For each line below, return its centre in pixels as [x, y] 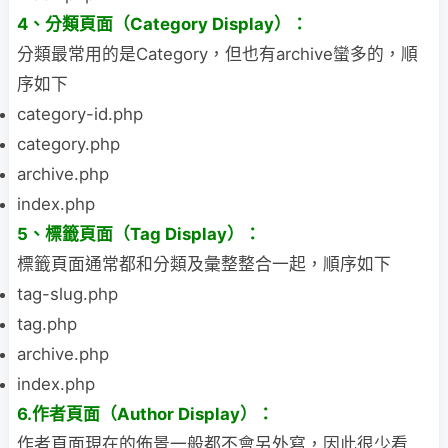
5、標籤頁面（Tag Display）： [139, 233]
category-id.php [80, 113]
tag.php [47, 323]
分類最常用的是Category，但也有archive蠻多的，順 [217, 53]
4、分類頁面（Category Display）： [162, 23]
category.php [68, 143]
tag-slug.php [67, 293]
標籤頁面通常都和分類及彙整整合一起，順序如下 [204, 263]
